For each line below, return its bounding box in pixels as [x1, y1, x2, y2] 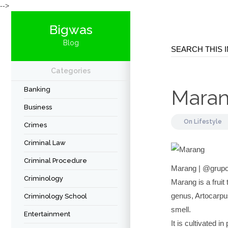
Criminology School [24, 192, 87, 200]
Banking [24, 85, 50, 93]
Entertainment [24, 210, 70, 218]
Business [24, 103, 52, 111]
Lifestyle [194, 118, 222, 125]
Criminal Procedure [24, 157, 87, 164]
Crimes [24, 121, 47, 129]
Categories [51, 67, 91, 75]
